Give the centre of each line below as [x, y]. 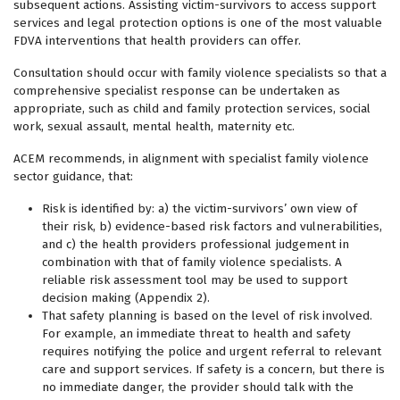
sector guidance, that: [73, 176]
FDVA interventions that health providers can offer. [157, 41]
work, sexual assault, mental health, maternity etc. [156, 126]
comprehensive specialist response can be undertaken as [177, 91]
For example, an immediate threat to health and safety [196, 333]
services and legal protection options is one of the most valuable [198, 23]
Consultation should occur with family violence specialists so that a [200, 73]
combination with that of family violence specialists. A [192, 262]
